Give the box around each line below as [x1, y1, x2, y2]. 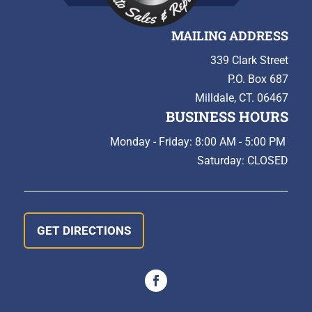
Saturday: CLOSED [197, 153, 289, 167]
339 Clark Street [210, 53, 289, 67]
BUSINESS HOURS [166, 107, 289, 125]
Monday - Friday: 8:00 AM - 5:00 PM [110, 134, 289, 148]
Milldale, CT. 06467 [195, 91, 289, 104]
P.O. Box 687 [228, 72, 289, 86]
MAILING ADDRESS [171, 26, 289, 44]
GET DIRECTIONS [36, 223, 131, 237]
